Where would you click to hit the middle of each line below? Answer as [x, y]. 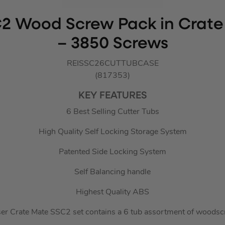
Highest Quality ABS [113, 193]
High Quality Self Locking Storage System [113, 132]
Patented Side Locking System [113, 152]
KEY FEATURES [113, 96]
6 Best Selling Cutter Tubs [113, 112]
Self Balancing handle [113, 173]
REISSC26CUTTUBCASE [113, 64]
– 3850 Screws [113, 44]
